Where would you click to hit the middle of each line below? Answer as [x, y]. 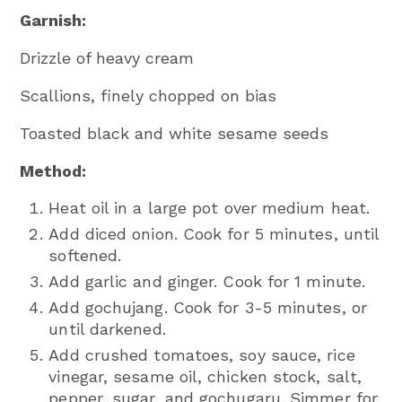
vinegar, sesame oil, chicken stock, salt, [205, 376]
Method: [53, 170]
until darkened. [107, 328]
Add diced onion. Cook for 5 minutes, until [214, 233]
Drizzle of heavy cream [107, 57]
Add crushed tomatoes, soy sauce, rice [202, 354]
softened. [85, 255]
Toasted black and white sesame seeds [175, 133]
